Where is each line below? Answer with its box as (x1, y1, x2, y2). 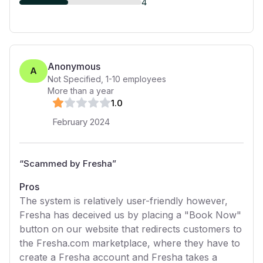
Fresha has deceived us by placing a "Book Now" (19, 209, 241, 221)
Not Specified (48, 74, 101, 84)
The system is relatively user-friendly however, (19, 195, 228, 207)
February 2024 (52, 116, 110, 127)
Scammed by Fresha (23, 158, 112, 169)
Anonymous (48, 60, 100, 72)
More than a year (48, 86, 114, 96)
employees (120, 74, 166, 84)
